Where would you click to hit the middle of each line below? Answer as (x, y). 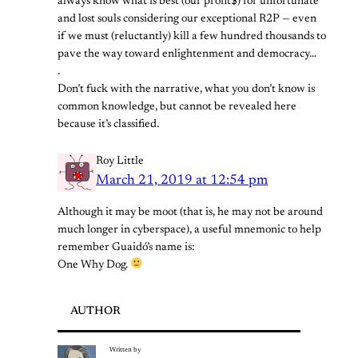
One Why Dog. (94, 265)
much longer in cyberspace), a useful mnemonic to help (189, 230)
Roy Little (120, 162)
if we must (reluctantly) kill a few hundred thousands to (192, 37)
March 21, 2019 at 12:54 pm (182, 181)
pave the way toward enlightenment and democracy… (187, 55)
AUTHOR (95, 311)
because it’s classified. (108, 125)
